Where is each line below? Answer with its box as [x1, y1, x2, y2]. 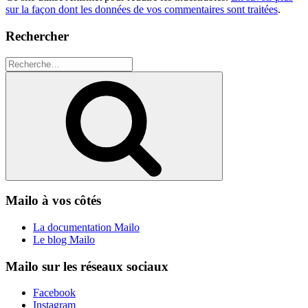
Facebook [33, 287, 76, 299]
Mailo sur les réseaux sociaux [5, 258, 168, 274]
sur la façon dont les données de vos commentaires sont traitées [5, 3, 278, 16]
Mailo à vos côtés [5, 193, 101, 208]
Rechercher [5, 28, 69, 43]
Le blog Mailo [33, 233, 95, 245]
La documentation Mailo [33, 221, 140, 233]
